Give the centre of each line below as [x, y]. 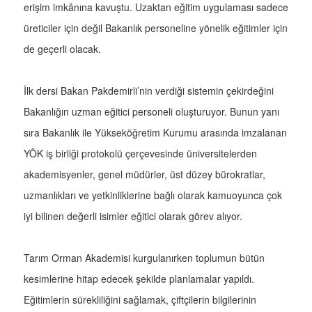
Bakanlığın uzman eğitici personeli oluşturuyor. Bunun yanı [151, 112]
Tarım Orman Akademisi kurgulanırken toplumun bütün [144, 258]
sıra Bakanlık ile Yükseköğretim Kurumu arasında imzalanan [155, 133]
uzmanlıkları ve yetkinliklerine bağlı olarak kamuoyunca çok [153, 195]
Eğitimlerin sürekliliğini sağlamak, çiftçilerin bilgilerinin [140, 300]
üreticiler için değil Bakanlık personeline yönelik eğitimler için [156, 28]
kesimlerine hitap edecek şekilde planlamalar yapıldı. [139, 279]
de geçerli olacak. [62, 49]
